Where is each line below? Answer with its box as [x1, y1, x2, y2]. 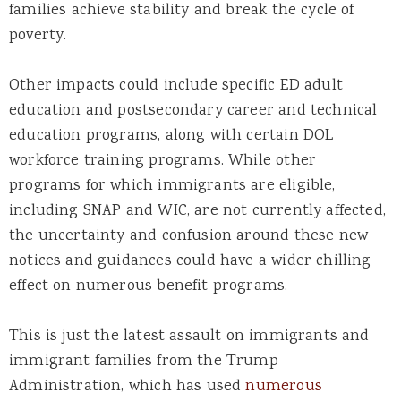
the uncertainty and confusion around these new [9, 224, 369, 248]
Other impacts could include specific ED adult [9, 73, 343, 98]
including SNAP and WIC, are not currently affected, [9, 199, 386, 223]
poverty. [9, 23, 67, 47]
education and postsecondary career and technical [9, 98, 378, 123]
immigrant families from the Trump [9, 349, 278, 373]
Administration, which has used [9, 374, 246, 398]
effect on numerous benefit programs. [9, 274, 288, 298]
